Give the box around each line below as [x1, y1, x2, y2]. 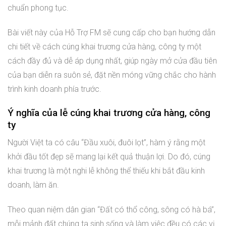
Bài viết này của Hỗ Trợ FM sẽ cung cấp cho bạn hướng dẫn [8, 27, 215, 37]
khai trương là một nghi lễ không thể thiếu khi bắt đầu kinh [8, 166, 205, 176]
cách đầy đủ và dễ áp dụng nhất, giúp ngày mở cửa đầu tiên [8, 55, 217, 66]
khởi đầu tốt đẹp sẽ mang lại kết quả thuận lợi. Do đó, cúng [8, 152, 210, 162]
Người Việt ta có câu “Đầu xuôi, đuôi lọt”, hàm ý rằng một [8, 138, 205, 148]
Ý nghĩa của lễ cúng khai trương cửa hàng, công [8, 106, 210, 119]
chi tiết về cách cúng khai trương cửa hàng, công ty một [8, 41, 201, 51]
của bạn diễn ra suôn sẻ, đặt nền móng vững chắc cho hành [8, 70, 216, 80]
